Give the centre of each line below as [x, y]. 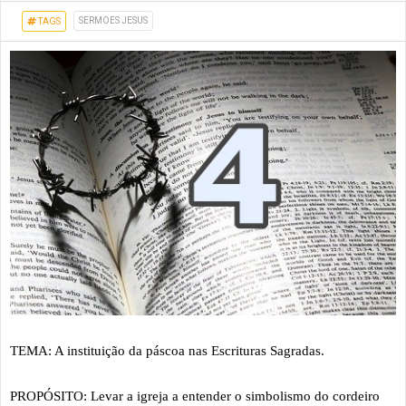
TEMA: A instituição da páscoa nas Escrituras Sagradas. [167, 350]
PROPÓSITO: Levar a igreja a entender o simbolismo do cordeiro [195, 396]
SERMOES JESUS [113, 20]
